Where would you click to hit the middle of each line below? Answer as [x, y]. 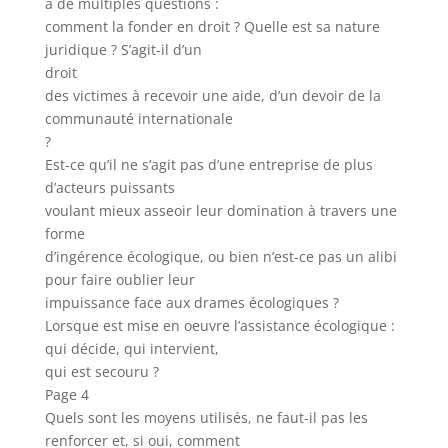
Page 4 [66, 394]
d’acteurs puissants [109, 187]
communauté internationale [138, 118]
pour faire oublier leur [119, 279]
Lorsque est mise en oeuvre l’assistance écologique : [219, 325]
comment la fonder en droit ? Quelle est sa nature [212, 26]
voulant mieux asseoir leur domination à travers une [220, 210]
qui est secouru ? [101, 371]
